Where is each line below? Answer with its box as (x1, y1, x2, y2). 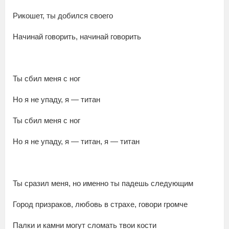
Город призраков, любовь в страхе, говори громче (13, 200, 188, 209)
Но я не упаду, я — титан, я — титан (13, 137, 140, 146)
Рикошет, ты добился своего (13, 11, 113, 20)
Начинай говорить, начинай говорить (13, 32, 141, 41)
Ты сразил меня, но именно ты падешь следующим (13, 179, 193, 188)
